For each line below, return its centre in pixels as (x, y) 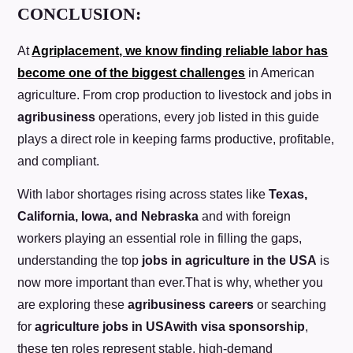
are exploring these (73, 304)
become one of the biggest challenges (132, 72)
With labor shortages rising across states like (143, 194)
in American (280, 72)
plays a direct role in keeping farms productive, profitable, (176, 139)
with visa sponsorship (240, 326)
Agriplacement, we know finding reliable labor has (180, 50)
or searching (290, 304)
